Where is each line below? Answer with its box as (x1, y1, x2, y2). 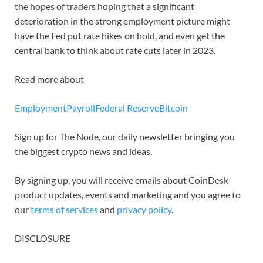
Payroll (66, 102, 95, 114)
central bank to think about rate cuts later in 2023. (15, 45, 215, 56)
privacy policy (117, 204, 171, 215)
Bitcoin (159, 102, 188, 114)
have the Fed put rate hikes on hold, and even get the (15, 30, 225, 42)
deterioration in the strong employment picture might (15, 15, 230, 27)
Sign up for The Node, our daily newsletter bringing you (15, 131, 235, 143)
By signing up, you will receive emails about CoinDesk (15, 174, 228, 186)
